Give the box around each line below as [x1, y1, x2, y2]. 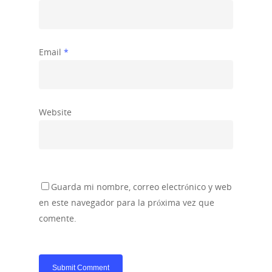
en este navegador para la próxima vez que [39, 196, 214, 208]
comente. [39, 212, 76, 224]
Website [39, 106, 72, 118]
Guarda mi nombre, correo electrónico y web [51, 180, 232, 192]
